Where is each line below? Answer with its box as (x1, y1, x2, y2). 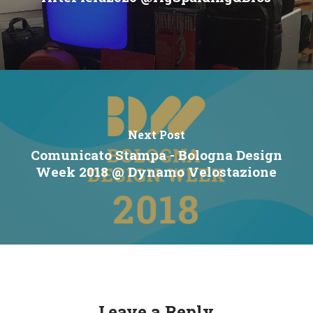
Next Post (127, 126, 185, 142)
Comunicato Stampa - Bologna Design (30, 145, 282, 163)
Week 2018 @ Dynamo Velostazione (36, 162, 277, 180)
